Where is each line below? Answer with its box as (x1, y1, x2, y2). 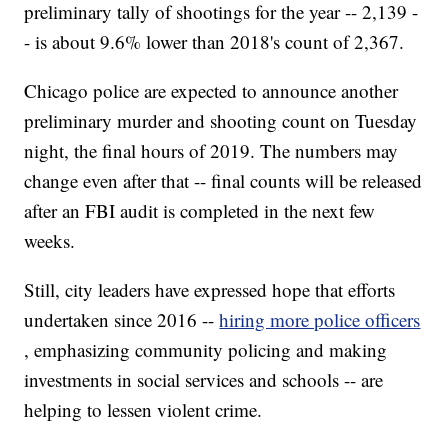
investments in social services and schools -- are (24, 367, 384, 393)
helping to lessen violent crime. (24, 397, 263, 423)
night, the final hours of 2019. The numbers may (24, 138, 399, 164)
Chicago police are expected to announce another (24, 78, 399, 104)
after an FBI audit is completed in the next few (24, 198, 376, 224)
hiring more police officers (219, 307, 421, 333)
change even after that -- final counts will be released (24, 168, 423, 194)
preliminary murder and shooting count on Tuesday (24, 108, 418, 134)
